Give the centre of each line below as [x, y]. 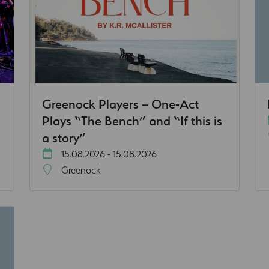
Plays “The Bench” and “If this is [132, 120]
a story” [64, 137]
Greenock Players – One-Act [120, 104]
